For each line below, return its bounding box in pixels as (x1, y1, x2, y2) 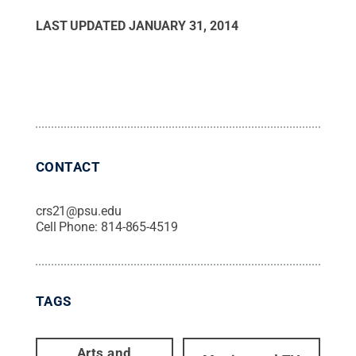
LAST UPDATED (35, 17, 129, 33)
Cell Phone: (35, 219, 101, 234)
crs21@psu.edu (35, 203, 122, 219)
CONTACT (35, 158, 101, 175)
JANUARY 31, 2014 (128, 17, 238, 33)
